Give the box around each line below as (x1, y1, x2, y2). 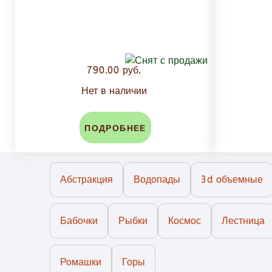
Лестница (222, 215, 265, 227)
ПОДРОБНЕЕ (84, 123, 146, 134)
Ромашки (60, 256, 101, 268)
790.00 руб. (87, 64, 141, 76)
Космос (168, 215, 201, 227)
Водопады (134, 174, 180, 186)
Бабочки (60, 215, 98, 227)
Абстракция (60, 174, 113, 186)
